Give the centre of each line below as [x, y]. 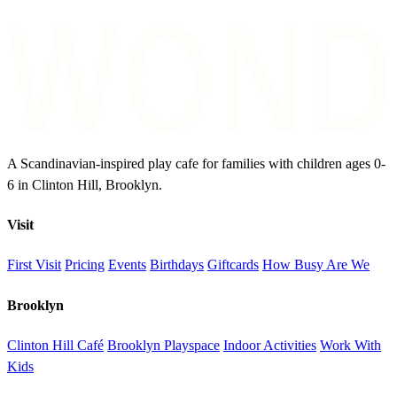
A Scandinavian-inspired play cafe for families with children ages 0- [196, 163]
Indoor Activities [270, 345]
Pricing [85, 265]
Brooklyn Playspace [163, 345]
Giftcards [233, 265]
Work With [350, 345]
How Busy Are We [316, 265]
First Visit [34, 265]
